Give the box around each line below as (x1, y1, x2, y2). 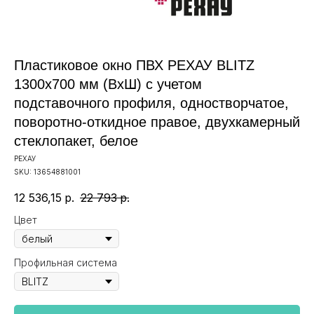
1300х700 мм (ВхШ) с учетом (14, 76, 202, 92)
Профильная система (14, 257, 117, 269)
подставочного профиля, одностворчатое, (14, 95, 289, 111)
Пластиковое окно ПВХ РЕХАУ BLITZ (14, 57, 254, 73)
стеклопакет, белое (14, 133, 138, 149)
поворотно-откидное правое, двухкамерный (14, 114, 300, 130)
